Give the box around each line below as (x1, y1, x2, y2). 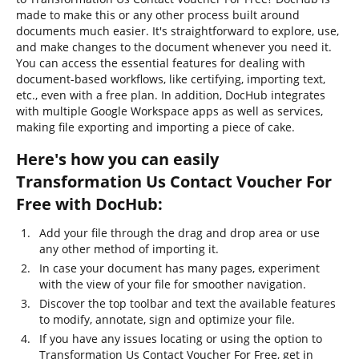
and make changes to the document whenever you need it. (16, 39, 332, 54)
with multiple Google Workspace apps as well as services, (16, 103, 323, 119)
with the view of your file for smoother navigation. (39, 276, 306, 292)
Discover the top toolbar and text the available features (39, 296, 336, 311)
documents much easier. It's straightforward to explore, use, (16, 23, 339, 38)
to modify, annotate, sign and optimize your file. (39, 312, 295, 327)
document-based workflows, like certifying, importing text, (16, 71, 325, 87)
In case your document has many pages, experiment (39, 260, 320, 276)
